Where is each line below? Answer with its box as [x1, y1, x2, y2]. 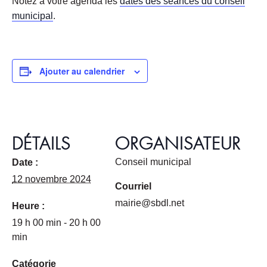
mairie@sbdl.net [115, 198, 184, 209]
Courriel [115, 181, 151, 192]
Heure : [12, 201, 45, 212]
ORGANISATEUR [115, 136, 241, 145]
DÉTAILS [12, 136, 70, 145]
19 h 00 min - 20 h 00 [12, 218, 101, 228]
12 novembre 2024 [12, 174, 91, 185]
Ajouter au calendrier [39, 65, 125, 77]
